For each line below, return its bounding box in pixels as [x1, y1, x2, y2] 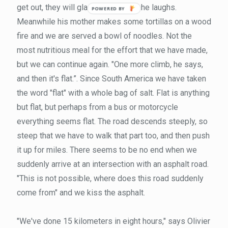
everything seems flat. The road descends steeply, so [17, 116, 208, 126]
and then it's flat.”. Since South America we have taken [17, 73, 206, 83]
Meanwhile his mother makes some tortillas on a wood [17, 16, 211, 26]
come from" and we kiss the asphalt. [17, 187, 145, 197]
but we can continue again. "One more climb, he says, [17, 59, 203, 69]
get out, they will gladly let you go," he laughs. [17, 2, 177, 12]
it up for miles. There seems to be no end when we [17, 145, 197, 155]
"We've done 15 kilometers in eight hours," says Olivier [17, 216, 210, 226]
